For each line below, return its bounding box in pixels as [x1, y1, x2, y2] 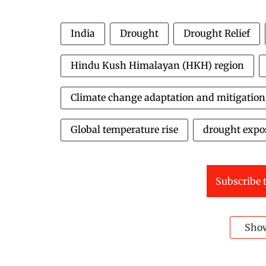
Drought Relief [183, 27, 250, 39]
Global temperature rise [71, 123, 178, 135]
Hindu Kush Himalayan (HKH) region [71, 59, 244, 71]
